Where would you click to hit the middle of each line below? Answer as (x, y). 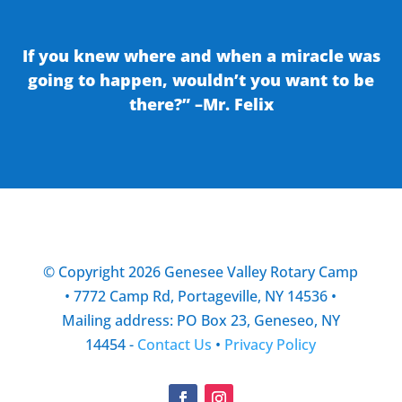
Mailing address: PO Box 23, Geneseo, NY (201, 320)
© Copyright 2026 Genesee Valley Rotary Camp (201, 271)
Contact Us (175, 344)
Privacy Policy (271, 344)
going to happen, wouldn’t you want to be (201, 79)
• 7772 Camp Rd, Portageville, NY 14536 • (201, 296)
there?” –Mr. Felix (201, 104)
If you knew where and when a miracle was (201, 55)
